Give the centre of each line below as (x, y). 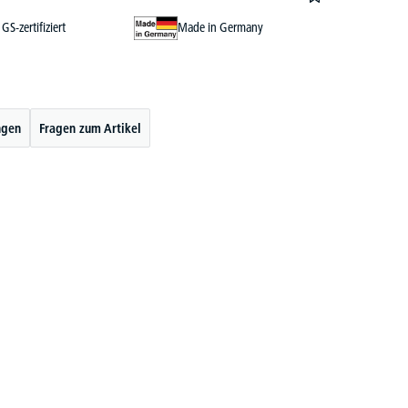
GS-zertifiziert (34, 28)
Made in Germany (220, 28)
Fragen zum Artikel (90, 128)
